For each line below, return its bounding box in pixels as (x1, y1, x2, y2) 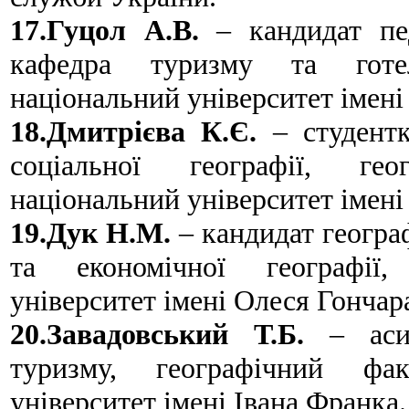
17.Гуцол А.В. (10, 13, 199, 47)
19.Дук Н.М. (10, 215, 171, 249)
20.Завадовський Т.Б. (10, 317, 304, 351)
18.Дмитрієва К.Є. (10, 114, 257, 148)
